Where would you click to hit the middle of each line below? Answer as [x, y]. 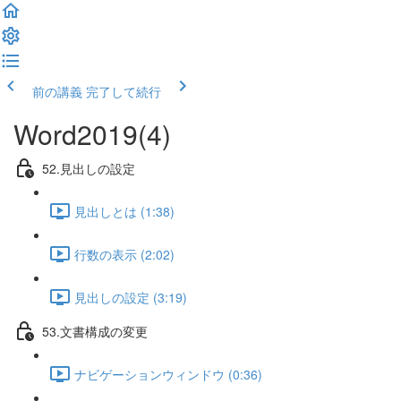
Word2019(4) [92, 134]
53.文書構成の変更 [95, 331]
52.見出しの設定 [89, 168]
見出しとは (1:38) [124, 211]
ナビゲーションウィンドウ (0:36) [168, 374]
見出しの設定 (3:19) [131, 297]
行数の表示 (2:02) [124, 254]
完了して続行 [124, 91]
